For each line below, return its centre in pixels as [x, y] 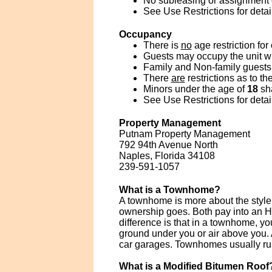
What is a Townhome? [169, 190]
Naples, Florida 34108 [167, 156]
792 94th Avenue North [168, 145]
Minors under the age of [195, 89]
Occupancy [145, 34]
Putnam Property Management [184, 134]
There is [162, 45]
